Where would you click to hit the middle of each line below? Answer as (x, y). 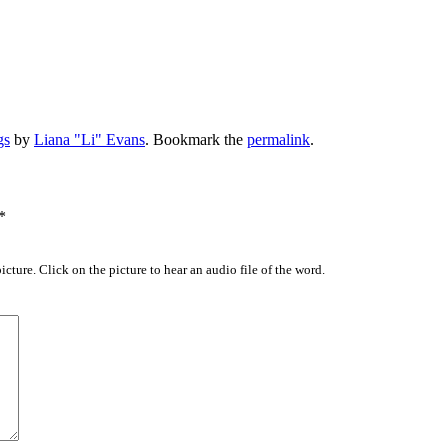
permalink (278, 139)
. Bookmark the (196, 139)
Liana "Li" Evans (89, 139)
